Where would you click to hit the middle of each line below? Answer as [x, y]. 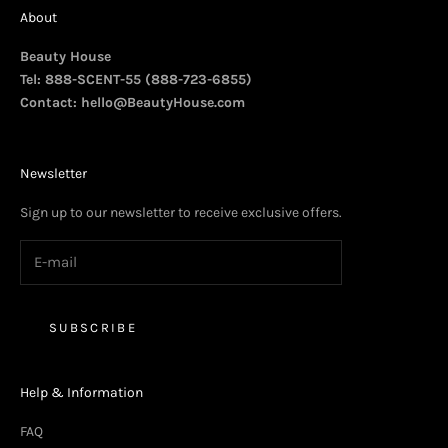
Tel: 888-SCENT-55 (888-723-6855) [136, 79]
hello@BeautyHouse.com [163, 102]
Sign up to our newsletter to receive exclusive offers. [181, 212]
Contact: [50, 102]
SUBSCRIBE [93, 327]
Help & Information [81, 393]
